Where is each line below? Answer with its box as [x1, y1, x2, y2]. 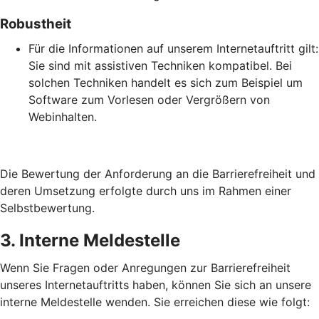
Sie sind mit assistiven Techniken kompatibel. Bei [28, 58, 292, 73]
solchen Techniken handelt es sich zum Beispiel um [28, 75, 303, 90]
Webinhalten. [28, 110, 97, 124]
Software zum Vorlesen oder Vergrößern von [28, 93, 270, 107]
